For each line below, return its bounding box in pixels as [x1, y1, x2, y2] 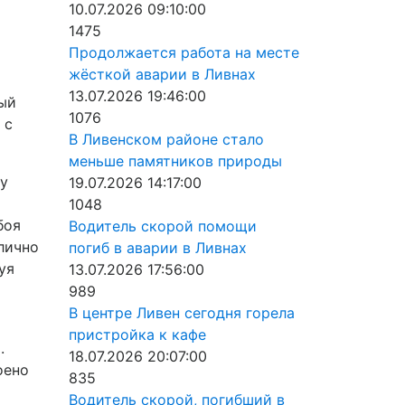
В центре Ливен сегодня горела [69, 304, 295, 322]
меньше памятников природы [69, 152, 282, 170]
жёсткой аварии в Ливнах [69, 65, 256, 83]
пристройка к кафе [69, 325, 206, 344]
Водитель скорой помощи [69, 217, 257, 235]
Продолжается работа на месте [69, 43, 299, 61]
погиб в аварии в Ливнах [69, 239, 247, 257]
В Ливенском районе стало [69, 130, 264, 148]
